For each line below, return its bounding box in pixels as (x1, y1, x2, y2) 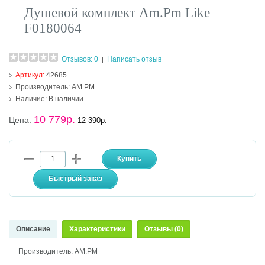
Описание (16, 225, 51, 234)
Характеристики (69, 225, 126, 234)
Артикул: (15, 71, 47, 80)
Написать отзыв (107, 55, 162, 64)
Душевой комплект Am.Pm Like (24, 5, 211, 21)
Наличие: (15, 95, 47, 104)
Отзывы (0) (144, 225, 184, 234)
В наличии (47, 95, 84, 104)
